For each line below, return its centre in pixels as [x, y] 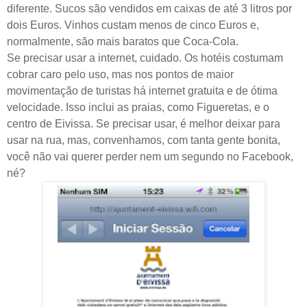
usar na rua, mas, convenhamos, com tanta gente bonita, [144, 140]
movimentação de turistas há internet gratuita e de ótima [142, 91]
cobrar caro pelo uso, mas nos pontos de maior [120, 75]
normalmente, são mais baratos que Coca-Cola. [123, 42]
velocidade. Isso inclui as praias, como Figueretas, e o [138, 108]
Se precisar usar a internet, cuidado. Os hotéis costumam [145, 58]
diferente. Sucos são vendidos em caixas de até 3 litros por [149, 9]
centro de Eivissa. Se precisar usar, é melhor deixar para [144, 124]
